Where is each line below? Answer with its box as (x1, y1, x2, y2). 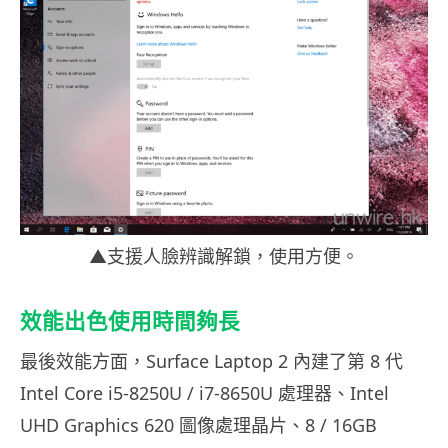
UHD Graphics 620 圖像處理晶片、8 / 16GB (20, 413, 377, 438)
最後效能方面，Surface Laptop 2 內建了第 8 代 (20, 349, 403, 374)
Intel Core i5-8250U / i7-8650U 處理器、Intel (20, 381, 389, 406)
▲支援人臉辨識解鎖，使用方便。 (89, 244, 359, 269)
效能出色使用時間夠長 (20, 308, 240, 335)
